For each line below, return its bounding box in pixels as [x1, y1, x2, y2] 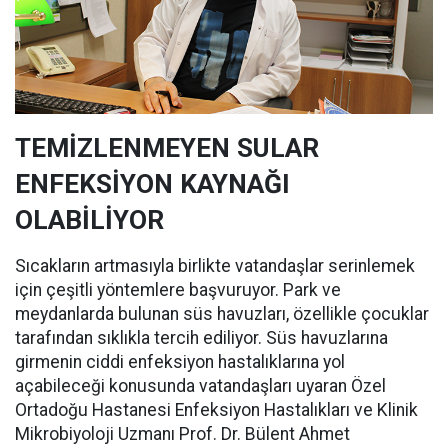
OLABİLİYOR [15, 205, 164, 236]
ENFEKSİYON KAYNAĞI [15, 169, 290, 200]
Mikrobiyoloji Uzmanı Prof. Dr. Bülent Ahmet [15, 424, 350, 445]
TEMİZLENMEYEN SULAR [15, 133, 319, 164]
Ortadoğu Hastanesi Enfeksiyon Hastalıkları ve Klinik [15, 400, 418, 421]
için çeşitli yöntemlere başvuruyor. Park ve [15, 280, 341, 301]
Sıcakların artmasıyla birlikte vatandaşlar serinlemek [15, 256, 415, 277]
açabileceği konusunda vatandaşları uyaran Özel [15, 376, 386, 397]
